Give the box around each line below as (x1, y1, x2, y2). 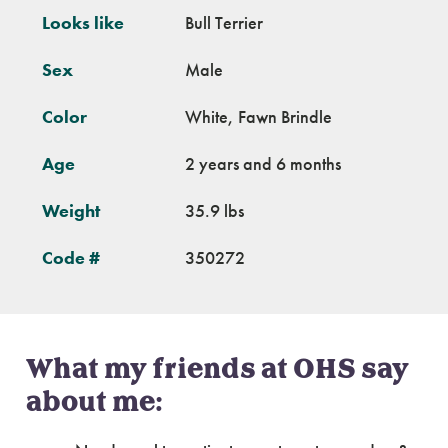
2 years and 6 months (185, 152, 341, 175)
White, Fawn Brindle (185, 105, 332, 128)
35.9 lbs (185, 199, 244, 222)
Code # (42, 246, 100, 269)
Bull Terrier (185, 11, 263, 34)
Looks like (42, 11, 124, 34)
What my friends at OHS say (26, 350, 409, 389)
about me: (26, 383, 163, 422)
